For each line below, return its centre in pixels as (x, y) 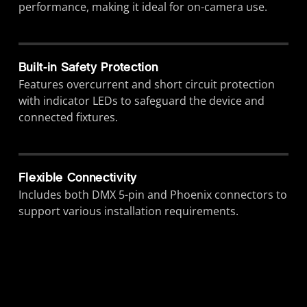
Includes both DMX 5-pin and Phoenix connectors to (152, 195)
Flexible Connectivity (77, 178)
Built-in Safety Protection (88, 67)
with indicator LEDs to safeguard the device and (141, 101)
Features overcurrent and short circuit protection (146, 85)
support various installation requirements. (128, 211)
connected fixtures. (68, 118)
